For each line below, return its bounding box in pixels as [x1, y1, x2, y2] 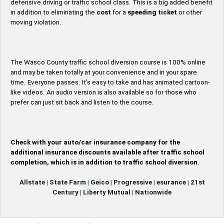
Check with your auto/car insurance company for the [10, 138, 180, 146]
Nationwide [135, 188, 171, 196]
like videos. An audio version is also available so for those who [10, 88, 196, 96]
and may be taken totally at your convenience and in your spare [10, 68, 197, 76]
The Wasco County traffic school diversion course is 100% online [10, 58, 205, 66]
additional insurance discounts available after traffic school [10, 148, 204, 156]
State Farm [49, 178, 86, 186]
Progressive [113, 178, 152, 186]
